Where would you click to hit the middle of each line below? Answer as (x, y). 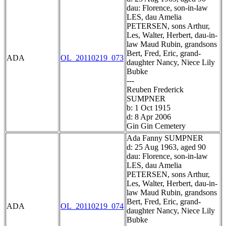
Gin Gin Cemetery (156, 126)
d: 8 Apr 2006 (149, 117)
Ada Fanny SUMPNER (165, 138)
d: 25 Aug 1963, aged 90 (166, 147)
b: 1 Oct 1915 (149, 108)
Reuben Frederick (155, 90)
